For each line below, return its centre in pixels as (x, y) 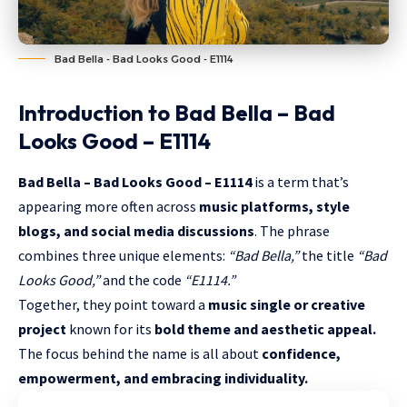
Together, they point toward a (113, 304)
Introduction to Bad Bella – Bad (177, 112)
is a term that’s (300, 181)
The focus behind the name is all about (140, 353)
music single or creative (287, 304)
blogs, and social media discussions (136, 230)
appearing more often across (109, 206)
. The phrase (292, 230)
